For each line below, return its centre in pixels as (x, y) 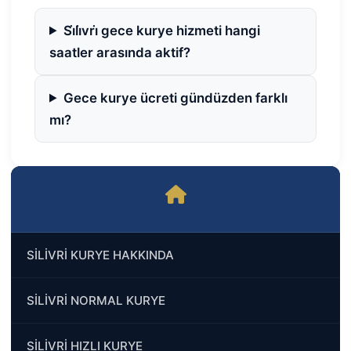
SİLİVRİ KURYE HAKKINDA (100, 255)
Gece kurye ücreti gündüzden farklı (175, 98)
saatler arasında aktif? (120, 52)
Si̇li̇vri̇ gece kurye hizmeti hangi (161, 30)
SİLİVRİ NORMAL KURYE (96, 300)
